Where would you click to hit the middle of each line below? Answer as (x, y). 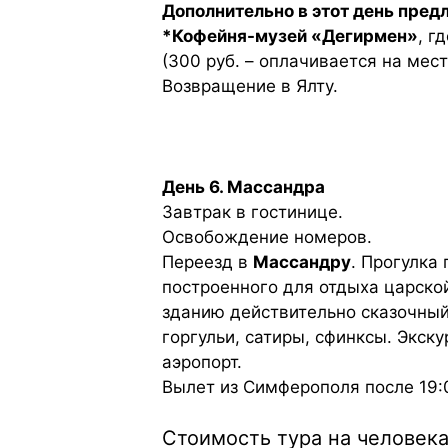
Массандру (302, 262)
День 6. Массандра (243, 187)
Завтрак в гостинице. (252, 212)
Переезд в (207, 262)
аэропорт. (202, 362)
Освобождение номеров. (267, 237)
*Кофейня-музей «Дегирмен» (290, 36)
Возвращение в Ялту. (250, 86)
